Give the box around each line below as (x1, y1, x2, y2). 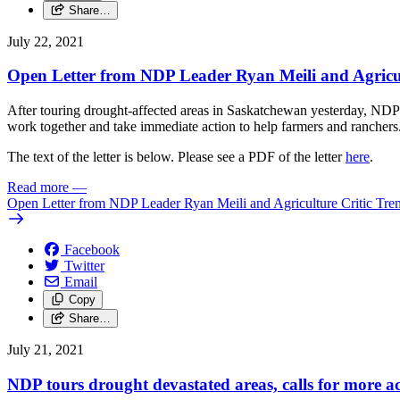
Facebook (64, 242, 120, 258)
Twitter (64, 258, 104, 274)
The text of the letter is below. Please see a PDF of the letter (7, 149, 346, 165)
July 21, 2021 (7, 342, 84, 358)
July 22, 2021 (7, 33, 84, 49)
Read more (7, 179, 69, 196)
